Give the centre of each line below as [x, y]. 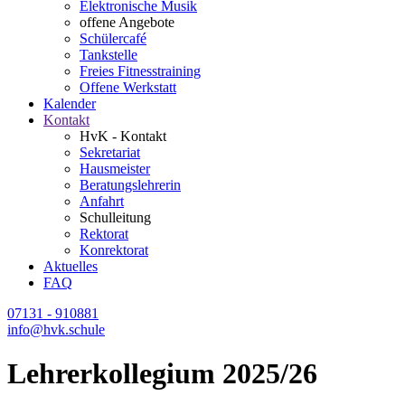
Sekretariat [110, 152]
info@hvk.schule [56, 330]
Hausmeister [115, 169]
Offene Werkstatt [128, 87]
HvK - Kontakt [123, 136]
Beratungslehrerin [130, 185]
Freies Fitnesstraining [140, 71]
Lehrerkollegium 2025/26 [162, 374]
